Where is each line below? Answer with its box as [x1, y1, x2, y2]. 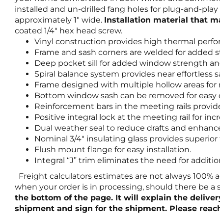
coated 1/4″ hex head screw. [15, 26, 122, 35]
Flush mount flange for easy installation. [34, 144, 191, 154]
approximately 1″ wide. [15, 15, 104, 25]
